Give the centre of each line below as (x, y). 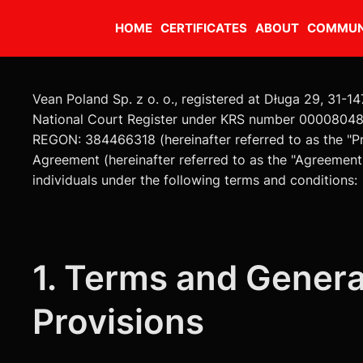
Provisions (119, 321)
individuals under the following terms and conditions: (195, 181)
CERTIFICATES (203, 28)
